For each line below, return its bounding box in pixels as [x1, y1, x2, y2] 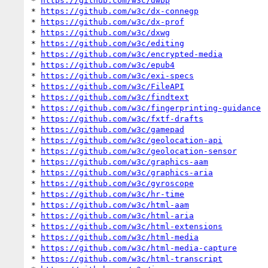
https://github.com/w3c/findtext [41, 92, 189, 102]
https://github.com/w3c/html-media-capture [41, 243, 237, 252]
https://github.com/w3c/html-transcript [41, 254, 223, 263]
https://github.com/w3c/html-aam [41, 200, 189, 209]
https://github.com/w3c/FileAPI [41, 81, 184, 91]
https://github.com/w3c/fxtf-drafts [41, 114, 203, 123]
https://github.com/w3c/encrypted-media [41, 49, 223, 59]
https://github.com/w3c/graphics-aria [41, 167, 213, 177]
